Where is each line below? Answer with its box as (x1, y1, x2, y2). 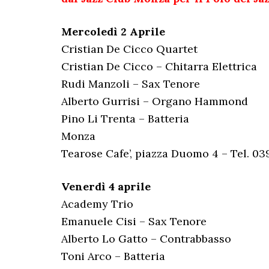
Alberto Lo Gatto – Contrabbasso (61, 232, 231, 246)
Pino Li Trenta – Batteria (61, 112, 189, 125)
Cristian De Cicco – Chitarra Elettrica (61, 59, 257, 73)
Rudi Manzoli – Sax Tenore (61, 77, 200, 91)
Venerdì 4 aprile (61, 180, 151, 193)
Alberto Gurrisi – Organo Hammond (61, 94, 248, 108)
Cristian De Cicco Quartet (61, 42, 198, 56)
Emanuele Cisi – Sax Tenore (61, 214, 207, 228)
